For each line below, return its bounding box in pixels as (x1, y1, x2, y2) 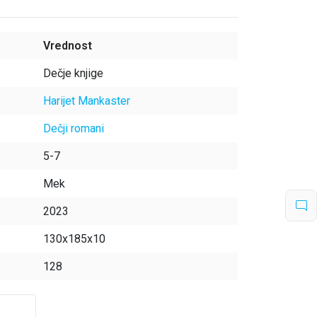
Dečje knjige (43, 67, 103, 80)
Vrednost (43, 39, 92, 52)
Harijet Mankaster (43, 94, 130, 108)
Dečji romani (43, 122, 104, 135)
